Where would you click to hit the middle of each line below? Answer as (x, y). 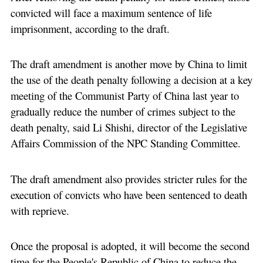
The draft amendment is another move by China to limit (129, 64)
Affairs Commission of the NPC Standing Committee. (125, 143)
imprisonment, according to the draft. (90, 28)
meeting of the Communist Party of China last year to (124, 96)
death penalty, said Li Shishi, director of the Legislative (129, 127)
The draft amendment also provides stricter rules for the (129, 178)
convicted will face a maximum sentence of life (111, 12)
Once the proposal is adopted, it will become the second (130, 246)
